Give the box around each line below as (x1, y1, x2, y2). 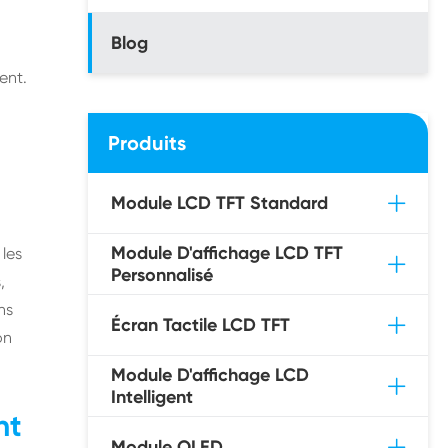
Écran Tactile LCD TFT (111, 314, 290, 336)
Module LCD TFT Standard (111, 192, 328, 214)
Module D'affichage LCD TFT (111, 242, 343, 264)
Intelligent (111, 386, 193, 408)
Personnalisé (111, 264, 213, 286)
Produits (108, 131, 186, 155)
